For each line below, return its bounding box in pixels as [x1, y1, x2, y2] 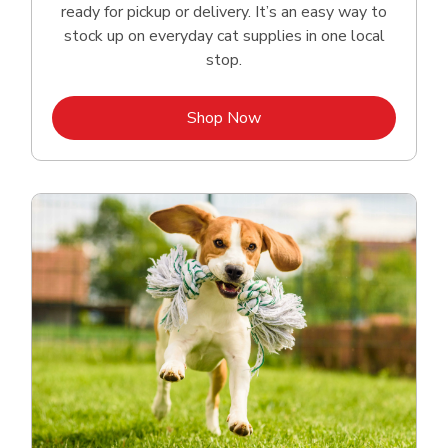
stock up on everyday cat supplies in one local [63, 25, 385, 48]
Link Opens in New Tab [260, 106, 423, 129]
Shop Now [187, 107, 261, 130]
